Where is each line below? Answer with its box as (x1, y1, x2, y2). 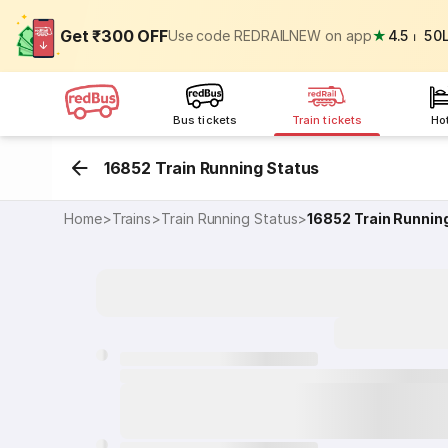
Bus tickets (173, 113, 237, 127)
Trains (111, 210, 152, 227)
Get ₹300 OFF (60, 26, 168, 46)
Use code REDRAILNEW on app (167, 27, 372, 44)
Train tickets (292, 113, 362, 127)
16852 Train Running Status (103, 158, 320, 178)
